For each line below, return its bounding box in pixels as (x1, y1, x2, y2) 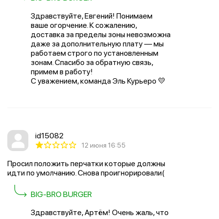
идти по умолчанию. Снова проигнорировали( (7, 168, 164, 177)
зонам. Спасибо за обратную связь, (31, 58, 153, 67)
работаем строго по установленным (31, 48, 158, 58)
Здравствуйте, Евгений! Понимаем (31, 11, 153, 21)
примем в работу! (31, 67, 93, 76)
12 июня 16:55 (82, 141, 126, 149)
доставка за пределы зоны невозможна (31, 30, 171, 39)
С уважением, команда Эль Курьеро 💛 (31, 76, 166, 86)
